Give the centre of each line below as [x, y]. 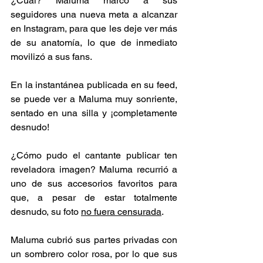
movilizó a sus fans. [51, 56]
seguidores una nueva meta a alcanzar [94, 14]
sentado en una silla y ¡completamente [94, 113]
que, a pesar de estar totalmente [94, 197]
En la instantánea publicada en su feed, [94, 85]
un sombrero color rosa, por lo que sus [94, 254]
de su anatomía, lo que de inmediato [94, 42]
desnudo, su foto [46, 211]
